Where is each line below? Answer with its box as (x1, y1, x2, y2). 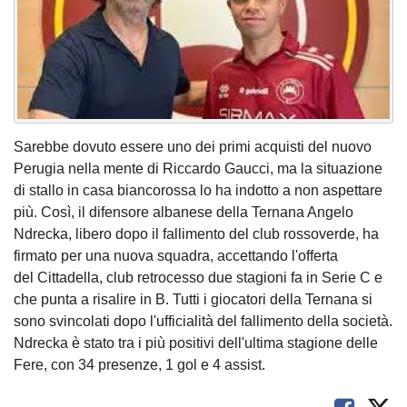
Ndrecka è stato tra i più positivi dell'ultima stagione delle (14, 334, 378, 351)
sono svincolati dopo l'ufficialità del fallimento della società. (14, 313, 392, 329)
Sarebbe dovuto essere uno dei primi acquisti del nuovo (14, 138, 372, 154)
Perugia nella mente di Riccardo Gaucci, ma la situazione (14, 160, 382, 176)
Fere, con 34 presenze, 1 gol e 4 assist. (14, 356, 265, 372)
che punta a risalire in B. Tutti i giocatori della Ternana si (14, 291, 372, 307)
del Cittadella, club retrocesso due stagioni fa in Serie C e (14, 269, 382, 285)
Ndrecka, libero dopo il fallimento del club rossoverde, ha (14, 225, 379, 242)
